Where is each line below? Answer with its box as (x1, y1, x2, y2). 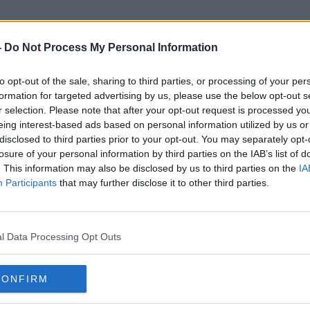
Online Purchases (66, 84, 244, 108)
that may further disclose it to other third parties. (57, 177, 269, 188)
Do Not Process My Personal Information (4, 42, 218, 53)
